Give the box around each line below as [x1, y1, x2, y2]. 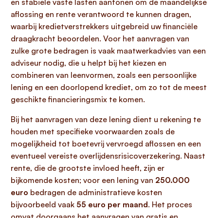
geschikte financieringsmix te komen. [11, 94, 145, 104]
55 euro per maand [76, 200, 148, 209]
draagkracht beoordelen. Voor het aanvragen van [11, 34, 189, 43]
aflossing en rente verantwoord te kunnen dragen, [11, 9, 191, 19]
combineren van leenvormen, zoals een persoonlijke [11, 70, 197, 80]
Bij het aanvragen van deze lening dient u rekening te [11, 114, 201, 124]
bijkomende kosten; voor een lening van [11, 175, 155, 185]
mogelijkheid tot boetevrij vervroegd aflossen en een [11, 139, 201, 148]
